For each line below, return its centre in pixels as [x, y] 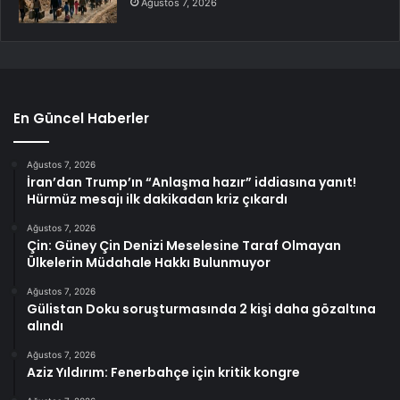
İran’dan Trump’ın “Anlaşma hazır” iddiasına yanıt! [192, 183]
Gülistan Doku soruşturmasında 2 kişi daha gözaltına [201, 309]
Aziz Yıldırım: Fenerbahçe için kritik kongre [163, 373]
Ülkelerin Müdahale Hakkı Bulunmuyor [149, 263]
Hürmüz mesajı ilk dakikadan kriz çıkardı [157, 200]
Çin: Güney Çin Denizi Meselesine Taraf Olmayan [184, 246]
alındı [45, 326]
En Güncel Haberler [81, 119]
